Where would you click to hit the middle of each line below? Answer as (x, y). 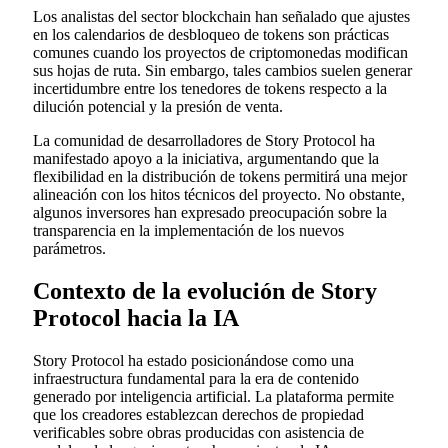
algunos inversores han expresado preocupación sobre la (210, 212)
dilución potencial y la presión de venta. (158, 106)
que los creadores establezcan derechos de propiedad (198, 414)
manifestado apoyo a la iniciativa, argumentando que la (206, 158)
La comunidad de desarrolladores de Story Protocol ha (204, 140)
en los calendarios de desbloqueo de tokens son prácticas (211, 34)
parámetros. (69, 248)
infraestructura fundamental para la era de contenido (196, 378)
